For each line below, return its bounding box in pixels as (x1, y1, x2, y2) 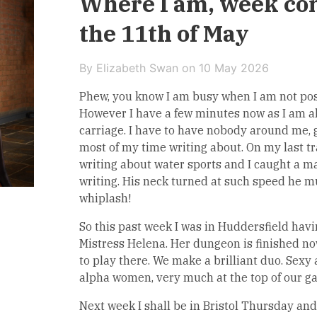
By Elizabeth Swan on (79, 61, 199, 75)
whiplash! (79, 191, 131, 205)
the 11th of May (79, 18, 249, 48)
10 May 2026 (198, 61, 269, 75)
